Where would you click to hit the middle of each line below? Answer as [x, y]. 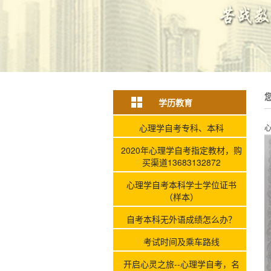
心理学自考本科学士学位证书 [181, 184]
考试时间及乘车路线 [181, 241]
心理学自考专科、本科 [181, 127]
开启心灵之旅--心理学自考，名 [181, 263]
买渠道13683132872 [181, 162]
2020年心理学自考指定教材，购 [181, 150]
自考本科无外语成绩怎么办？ [181, 219]
